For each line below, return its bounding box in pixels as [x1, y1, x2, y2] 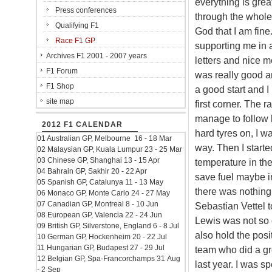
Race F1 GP [55, 36, 95, 45]
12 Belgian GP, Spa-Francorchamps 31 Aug [37, 254, 180, 263]
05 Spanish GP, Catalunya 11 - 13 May [37, 178, 163, 186]
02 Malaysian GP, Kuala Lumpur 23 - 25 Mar [37, 145, 182, 154]
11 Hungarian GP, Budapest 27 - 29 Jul [37, 243, 165, 252]
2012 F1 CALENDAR [42, 120, 123, 129]
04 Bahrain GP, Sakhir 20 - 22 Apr [37, 167, 147, 175]
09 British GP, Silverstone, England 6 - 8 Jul [37, 222, 179, 230]
